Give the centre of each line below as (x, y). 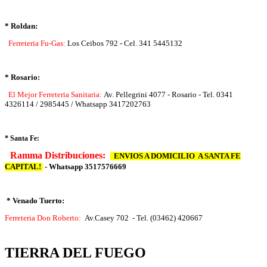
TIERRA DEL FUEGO (75, 252)
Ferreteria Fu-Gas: (36, 43)
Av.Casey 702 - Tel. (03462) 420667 (143, 218)
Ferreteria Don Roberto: (44, 218)
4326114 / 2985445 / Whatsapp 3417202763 (78, 105)
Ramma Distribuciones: (60, 155)
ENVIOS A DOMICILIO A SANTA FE (176, 156)
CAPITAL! (24, 167)
